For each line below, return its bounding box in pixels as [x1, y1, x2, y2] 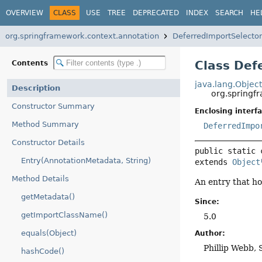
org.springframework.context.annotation [5, 32, 159, 40]
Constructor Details [12, 138, 85, 147]
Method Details [12, 174, 69, 183]
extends [195, 157, 233, 167]
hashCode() [21, 247, 64, 256]
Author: [195, 229, 226, 237]
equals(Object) [21, 229, 77, 237]
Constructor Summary [12, 102, 95, 111]
